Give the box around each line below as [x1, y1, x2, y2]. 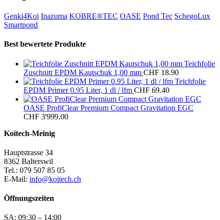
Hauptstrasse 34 [4, 148, 53, 157]
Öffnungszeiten [4, 194, 54, 203]
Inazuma [41, 11, 67, 20]
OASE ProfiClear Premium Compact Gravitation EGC [24, 103, 193, 112]
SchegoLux [174, 11, 210, 20]
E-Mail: [4, 174, 29, 183]
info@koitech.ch [29, 174, 81, 183]
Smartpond [4, 20, 38, 29]
